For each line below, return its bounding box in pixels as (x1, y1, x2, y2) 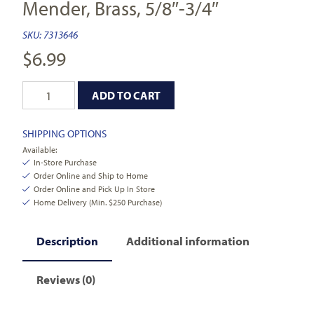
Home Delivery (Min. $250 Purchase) (34, 197, 163, 208)
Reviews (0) (36, 271, 96, 287)
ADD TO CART (92, 88, 161, 102)
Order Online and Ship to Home (34, 170, 149, 182)
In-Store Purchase (34, 157, 97, 168)
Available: (22, 144, 57, 156)
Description (36, 233, 99, 249)
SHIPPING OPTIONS (22, 127, 107, 141)
